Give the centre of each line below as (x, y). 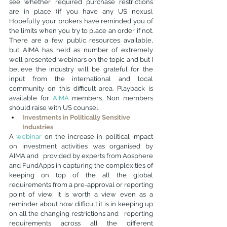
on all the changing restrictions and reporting (81, 214)
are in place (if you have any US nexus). (81, 11)
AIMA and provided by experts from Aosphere (81, 156)
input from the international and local (81, 79)
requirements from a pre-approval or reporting (81, 185)
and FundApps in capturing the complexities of (81, 165)
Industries (38, 127)
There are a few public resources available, (81, 40)
